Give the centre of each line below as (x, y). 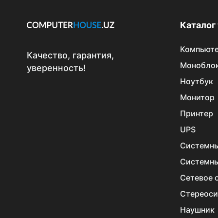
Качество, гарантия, (70, 55)
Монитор (197, 97)
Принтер (196, 113)
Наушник (197, 210)
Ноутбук (196, 81)
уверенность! (56, 68)
